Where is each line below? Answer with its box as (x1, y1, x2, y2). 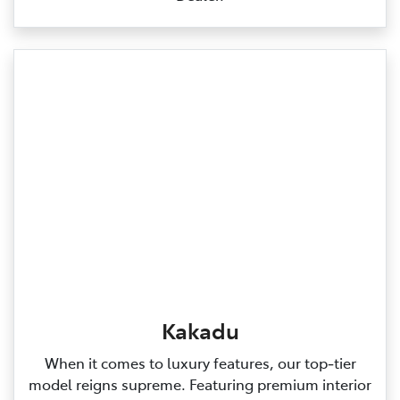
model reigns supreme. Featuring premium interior (29, 374, 371, 395)
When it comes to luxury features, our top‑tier (44, 353, 356, 373)
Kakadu (161, 315, 239, 346)
